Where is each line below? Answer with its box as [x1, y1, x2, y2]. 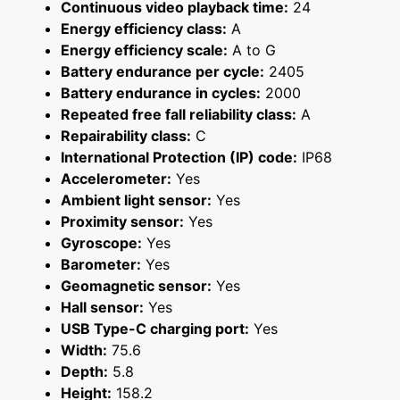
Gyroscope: [61, 234, 142, 253]
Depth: [61, 362, 108, 381]
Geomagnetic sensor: [61, 277, 212, 296]
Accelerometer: [61, 170, 171, 188]
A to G [228, 41, 276, 60]
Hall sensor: [61, 298, 144, 317]
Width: [61, 341, 107, 360]
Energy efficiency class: [61, 20, 227, 38]
